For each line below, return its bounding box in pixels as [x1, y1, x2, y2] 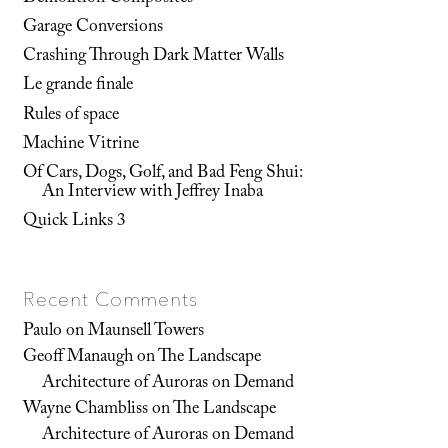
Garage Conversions [23, 13, 164, 44]
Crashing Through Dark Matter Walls [23, 42, 285, 73]
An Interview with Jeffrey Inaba [42, 177, 264, 208]
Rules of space [23, 100, 120, 131]
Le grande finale [23, 71, 134, 102]
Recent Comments [23, 286, 199, 311]
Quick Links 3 [23, 207, 127, 238]
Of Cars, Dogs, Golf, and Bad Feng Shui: [23, 158, 303, 189]
